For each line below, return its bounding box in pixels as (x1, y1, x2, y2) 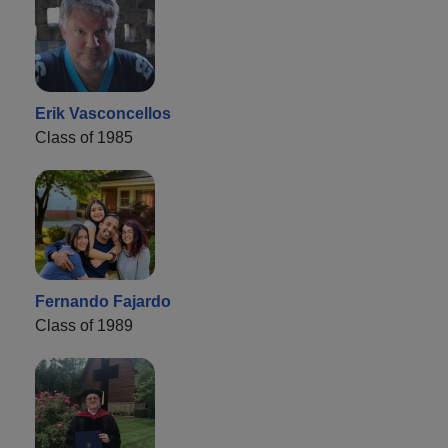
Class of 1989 (35, 316, 133, 334)
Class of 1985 (35, 128, 133, 146)
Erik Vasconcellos (35, 104, 171, 122)
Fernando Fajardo (35, 292, 171, 310)
